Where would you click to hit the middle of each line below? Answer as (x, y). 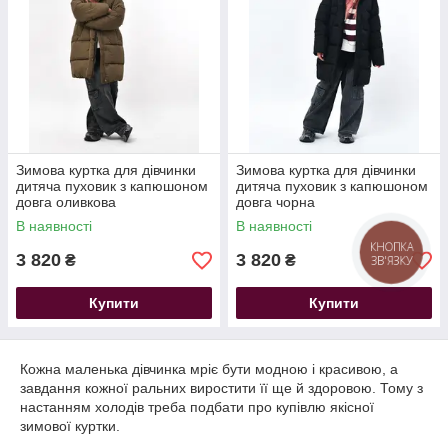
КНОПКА (392, 247)
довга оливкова (66, 202)
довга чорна (275, 202)
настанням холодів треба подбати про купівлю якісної (197, 407)
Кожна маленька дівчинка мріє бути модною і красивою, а (209, 369)
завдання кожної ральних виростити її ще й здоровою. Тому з (221, 388)
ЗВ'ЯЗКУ (392, 259)
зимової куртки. (72, 426)
